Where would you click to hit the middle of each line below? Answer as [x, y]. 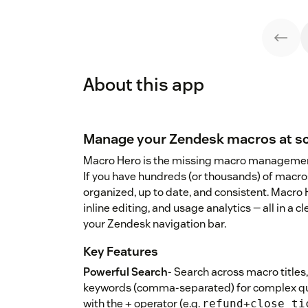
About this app [144, 85]
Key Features [121, 252]
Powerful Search [125, 272]
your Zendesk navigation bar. [155, 224]
